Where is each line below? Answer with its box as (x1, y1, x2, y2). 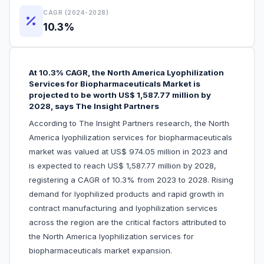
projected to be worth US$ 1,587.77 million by (29, 90, 211, 100)
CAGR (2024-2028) (43, 8, 109, 16)
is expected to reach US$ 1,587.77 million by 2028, (29, 161, 216, 171)
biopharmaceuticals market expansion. (29, 246, 191, 256)
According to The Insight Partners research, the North (29, 118, 229, 128)
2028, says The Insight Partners (29, 101, 159, 111)
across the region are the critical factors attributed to (29, 217, 226, 227)
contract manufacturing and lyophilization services (29, 203, 217, 213)
